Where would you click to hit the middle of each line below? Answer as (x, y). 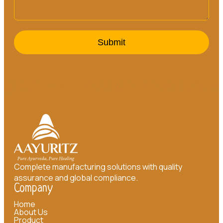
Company (33, 189)
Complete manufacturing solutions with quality (98, 167)
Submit (111, 43)
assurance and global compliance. (76, 178)
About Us (31, 212)
